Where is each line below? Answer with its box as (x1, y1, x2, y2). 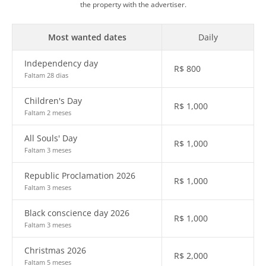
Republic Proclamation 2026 (24, 170, 135, 181)
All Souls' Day (24, 132, 77, 144)
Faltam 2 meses (24, 108, 71, 117)
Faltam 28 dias (24, 71, 68, 80)
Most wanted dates (47, 31, 126, 43)
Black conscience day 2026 (24, 207, 129, 218)
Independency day (24, 58, 98, 69)
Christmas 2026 (24, 245, 86, 256)
